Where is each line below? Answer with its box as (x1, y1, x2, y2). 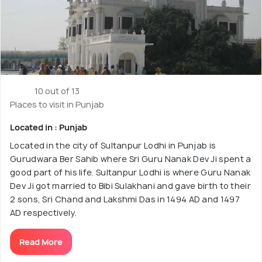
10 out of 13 (35, 85, 80, 96)
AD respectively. (10, 206, 77, 218)
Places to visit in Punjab (10, 98, 104, 110)
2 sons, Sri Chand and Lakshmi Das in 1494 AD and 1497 (10, 193, 240, 205)
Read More (19, 236, 63, 247)
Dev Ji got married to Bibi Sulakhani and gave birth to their (10, 180, 251, 191)
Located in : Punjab (10, 121, 87, 133)
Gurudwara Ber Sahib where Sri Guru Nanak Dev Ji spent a (10, 153, 251, 164)
